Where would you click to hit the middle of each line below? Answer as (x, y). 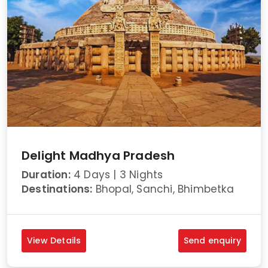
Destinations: (57, 189)
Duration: (46, 174)
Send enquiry (212, 240)
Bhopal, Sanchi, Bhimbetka (163, 189)
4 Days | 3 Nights (117, 174)
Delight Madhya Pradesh (98, 155)
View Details (54, 240)
